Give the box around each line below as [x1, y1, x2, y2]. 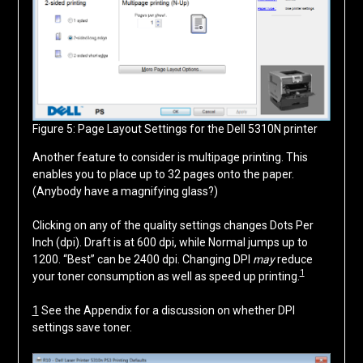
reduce [274, 252, 313, 266]
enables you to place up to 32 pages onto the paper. [32, 167, 294, 181]
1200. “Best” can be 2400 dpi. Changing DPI [32, 252, 253, 266]
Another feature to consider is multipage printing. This [32, 150, 308, 164]
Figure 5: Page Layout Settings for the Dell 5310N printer [32, 122, 318, 135]
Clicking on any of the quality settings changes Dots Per [32, 218, 314, 232]
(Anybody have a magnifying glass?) [32, 184, 218, 198]
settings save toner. [32, 320, 132, 334]
